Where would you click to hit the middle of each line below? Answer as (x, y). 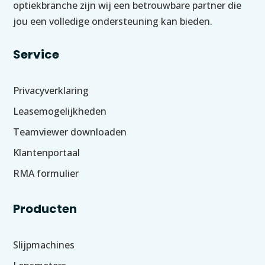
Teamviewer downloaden (70, 132)
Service (36, 54)
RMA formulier (46, 173)
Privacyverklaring (51, 90)
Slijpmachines (44, 245)
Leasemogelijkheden (60, 111)
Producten (45, 209)
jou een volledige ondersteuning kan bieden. (113, 21)
